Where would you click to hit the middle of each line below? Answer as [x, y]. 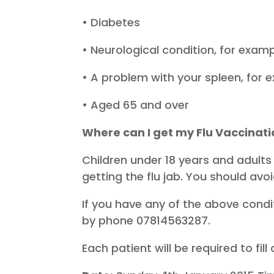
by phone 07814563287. [146, 221]
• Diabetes [111, 23]
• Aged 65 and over [136, 105]
